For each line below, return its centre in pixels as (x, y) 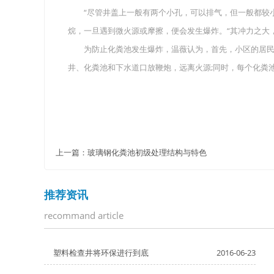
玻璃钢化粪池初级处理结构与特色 (147, 152)
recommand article (84, 215)
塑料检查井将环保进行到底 (101, 253)
